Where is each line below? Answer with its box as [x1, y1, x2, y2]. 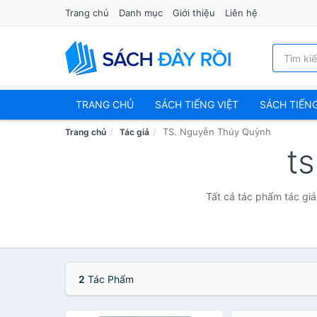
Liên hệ [225, 7, 258, 18]
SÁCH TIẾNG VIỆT [155, 98, 238, 110]
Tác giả [120, 127, 149, 137]
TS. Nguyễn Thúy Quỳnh [163, 126, 271, 137]
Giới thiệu [173, 7, 215, 18]
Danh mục [119, 7, 163, 18]
